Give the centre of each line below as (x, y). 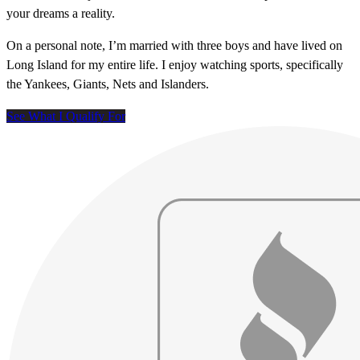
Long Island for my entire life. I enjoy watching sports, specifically (175, 65)
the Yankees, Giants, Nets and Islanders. (108, 84)
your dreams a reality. (61, 14)
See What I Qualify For (66, 117)
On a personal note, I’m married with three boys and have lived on (174, 46)
